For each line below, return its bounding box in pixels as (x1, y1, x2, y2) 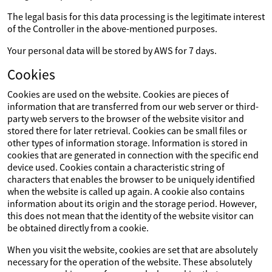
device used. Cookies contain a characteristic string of (7, 161, 225, 173)
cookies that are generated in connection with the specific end (7, 149, 259, 161)
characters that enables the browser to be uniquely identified (7, 173, 255, 185)
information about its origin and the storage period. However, (7, 197, 257, 209)
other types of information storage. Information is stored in (7, 137, 248, 149)
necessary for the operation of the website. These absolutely (7, 256, 252, 268)
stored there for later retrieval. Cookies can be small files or (7, 124, 247, 137)
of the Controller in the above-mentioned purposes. (7, 22, 217, 35)
